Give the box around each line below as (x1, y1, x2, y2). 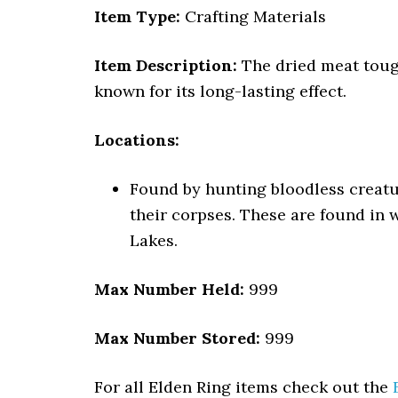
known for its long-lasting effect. (94, 81, 346, 101)
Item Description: (94, 55, 237, 76)
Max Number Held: (94, 279, 244, 299)
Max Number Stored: (94, 328, 260, 348)
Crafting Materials (180, 6, 326, 27)
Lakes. (130, 230, 178, 251)
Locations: (94, 130, 179, 150)
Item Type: (94, 6, 180, 27)
